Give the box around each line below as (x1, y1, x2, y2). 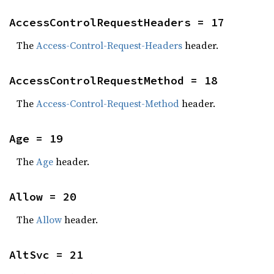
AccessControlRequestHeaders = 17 (9, 15, 224, 29)
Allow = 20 (9, 190, 76, 204)
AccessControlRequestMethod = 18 (9, 73, 218, 87)
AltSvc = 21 (9, 248, 83, 262)
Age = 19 (9, 131, 63, 146)
